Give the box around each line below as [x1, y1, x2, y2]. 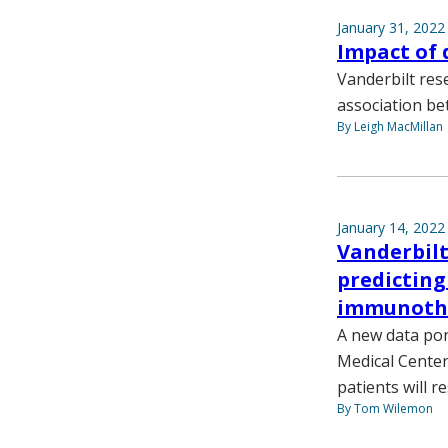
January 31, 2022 [337, 18, 445, 38]
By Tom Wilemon [337, 400, 433, 418]
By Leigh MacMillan [337, 118, 443, 136]
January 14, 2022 [337, 218, 445, 238]
